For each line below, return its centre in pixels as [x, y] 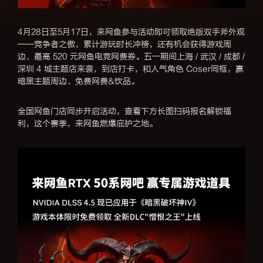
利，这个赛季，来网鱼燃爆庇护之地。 [87, 123]
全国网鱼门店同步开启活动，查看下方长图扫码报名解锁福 [124, 111]
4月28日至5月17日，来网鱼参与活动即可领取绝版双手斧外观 [131, 32]
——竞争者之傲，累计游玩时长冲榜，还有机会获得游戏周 [124, 44]
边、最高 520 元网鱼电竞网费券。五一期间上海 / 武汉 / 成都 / [131, 56]
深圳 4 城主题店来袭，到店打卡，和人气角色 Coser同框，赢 [131, 69]
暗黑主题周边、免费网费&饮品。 [78, 81]
